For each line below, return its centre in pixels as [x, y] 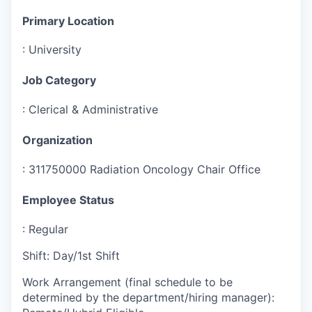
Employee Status [68, 200]
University [55, 50]
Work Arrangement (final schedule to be [127, 282]
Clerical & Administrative [93, 110]
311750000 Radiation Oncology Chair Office [145, 170]
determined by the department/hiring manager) [147, 297]
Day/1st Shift [86, 255]
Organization [57, 140]
